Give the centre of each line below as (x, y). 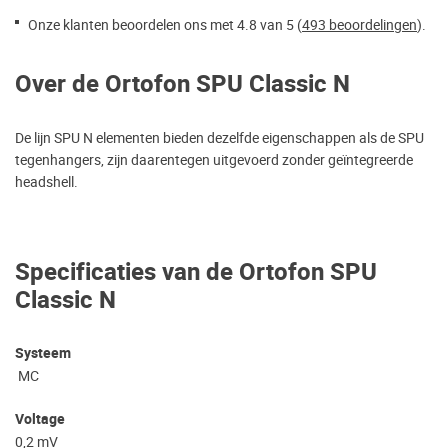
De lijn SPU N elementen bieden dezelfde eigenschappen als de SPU (219, 138)
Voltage (40, 420)
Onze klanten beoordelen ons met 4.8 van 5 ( (165, 25)
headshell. (46, 182)
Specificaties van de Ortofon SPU (196, 273)
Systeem (43, 354)
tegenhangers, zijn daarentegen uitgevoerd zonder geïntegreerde (214, 160)
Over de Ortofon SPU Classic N (182, 85)
